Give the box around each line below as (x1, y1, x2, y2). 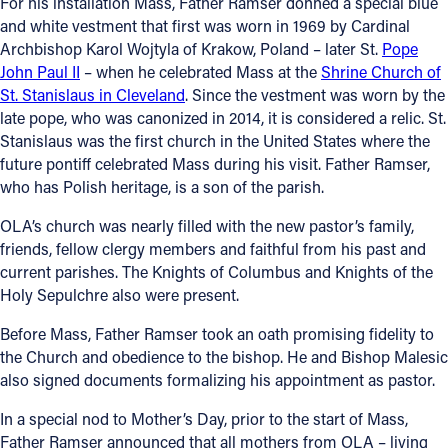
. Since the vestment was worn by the (185, 83, 445, 105)
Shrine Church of (321, 60, 441, 82)
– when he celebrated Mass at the (80, 60, 321, 82)
